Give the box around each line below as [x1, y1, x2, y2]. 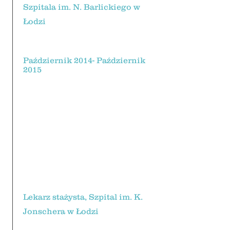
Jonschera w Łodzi [23, 206, 99, 216]
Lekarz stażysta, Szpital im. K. [23, 192, 143, 201]
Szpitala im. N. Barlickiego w [23, 2, 140, 11]
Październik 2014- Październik [23, 55, 145, 65]
